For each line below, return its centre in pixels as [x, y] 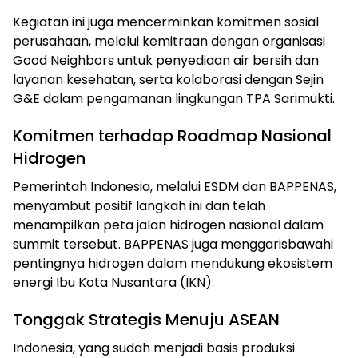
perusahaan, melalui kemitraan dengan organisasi [169, 41]
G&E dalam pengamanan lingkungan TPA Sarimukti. [174, 98]
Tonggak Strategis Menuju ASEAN [146, 319]
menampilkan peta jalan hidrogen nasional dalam [168, 225]
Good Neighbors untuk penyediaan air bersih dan [166, 60]
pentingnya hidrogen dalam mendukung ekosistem [173, 263]
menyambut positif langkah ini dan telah [139, 205]
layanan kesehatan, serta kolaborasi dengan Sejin [168, 79]
